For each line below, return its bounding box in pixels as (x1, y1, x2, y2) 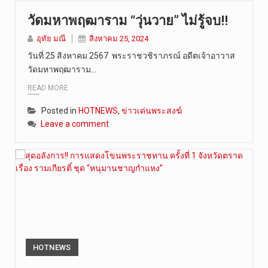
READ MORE (28, 83, 68, 92)
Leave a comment (41, 118, 109, 129)
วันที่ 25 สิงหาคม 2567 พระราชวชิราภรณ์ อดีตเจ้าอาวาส (28, 51, 235, 61)
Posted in (41, 105, 78, 115)
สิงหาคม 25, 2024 (89, 34, 148, 44)
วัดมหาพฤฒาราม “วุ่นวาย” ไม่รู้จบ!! (28, 13, 228, 29)
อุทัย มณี (36, 34, 66, 44)
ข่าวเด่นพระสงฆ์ (121, 105, 182, 115)
